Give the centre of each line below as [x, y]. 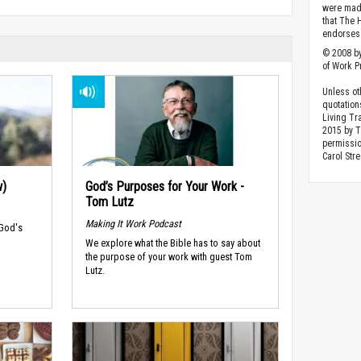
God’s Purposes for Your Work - [164, 187]
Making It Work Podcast [133, 223]
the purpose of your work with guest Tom [168, 257]
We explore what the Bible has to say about [172, 243]
